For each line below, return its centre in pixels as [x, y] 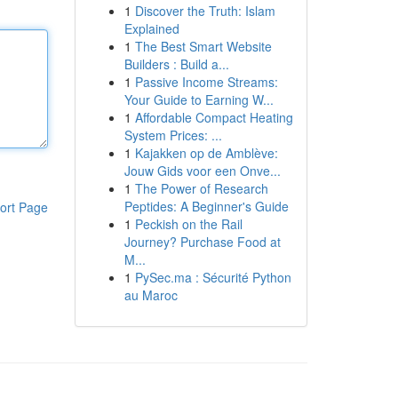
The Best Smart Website [203, 46]
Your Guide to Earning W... [199, 99]
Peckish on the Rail [188, 224]
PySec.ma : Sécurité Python [213, 277]
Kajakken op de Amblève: [206, 153]
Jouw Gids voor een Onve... [202, 171]
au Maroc [151, 295]
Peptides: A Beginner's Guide [206, 206]
